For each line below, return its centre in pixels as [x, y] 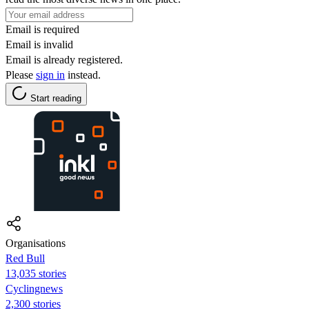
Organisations [36, 243]
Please [21, 74]
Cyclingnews [34, 288]
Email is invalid [39, 44]
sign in [50, 74]
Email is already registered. [64, 59]
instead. [83, 74]
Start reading [56, 98]
